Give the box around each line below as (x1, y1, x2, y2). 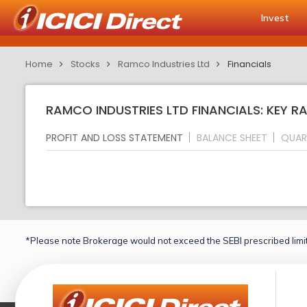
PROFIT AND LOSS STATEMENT (46, 130, 183, 145)
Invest (261, 12, 289, 24)
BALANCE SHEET (197, 130, 267, 145)
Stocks (71, 58, 100, 71)
